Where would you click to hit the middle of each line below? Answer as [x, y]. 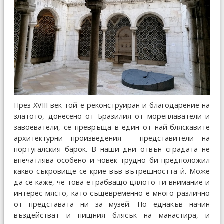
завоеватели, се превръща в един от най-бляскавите [112, 127]
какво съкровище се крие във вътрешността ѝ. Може [112, 171]
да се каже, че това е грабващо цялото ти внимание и [112, 182]
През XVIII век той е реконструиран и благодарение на [112, 105]
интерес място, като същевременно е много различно [112, 193]
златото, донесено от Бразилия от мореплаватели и [112, 116]
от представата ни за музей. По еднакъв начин [112, 204]
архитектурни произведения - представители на [112, 138]
